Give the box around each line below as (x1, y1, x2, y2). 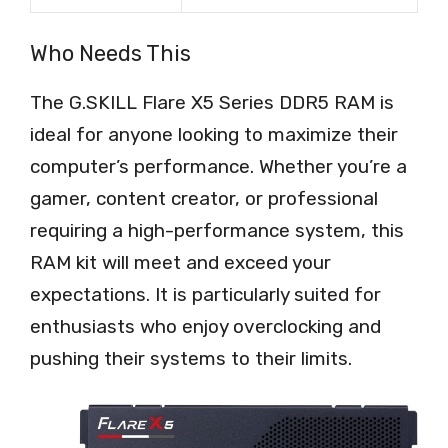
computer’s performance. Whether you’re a (30, 155, 407, 179)
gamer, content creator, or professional (30, 187, 378, 211)
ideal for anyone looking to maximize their (30, 123, 398, 147)
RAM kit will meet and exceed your (30, 251, 331, 275)
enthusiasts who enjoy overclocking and (30, 315, 381, 339)
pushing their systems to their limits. (30, 347, 352, 371)
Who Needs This (30, 40, 191, 68)
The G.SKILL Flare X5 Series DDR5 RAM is (30, 91, 394, 115)
